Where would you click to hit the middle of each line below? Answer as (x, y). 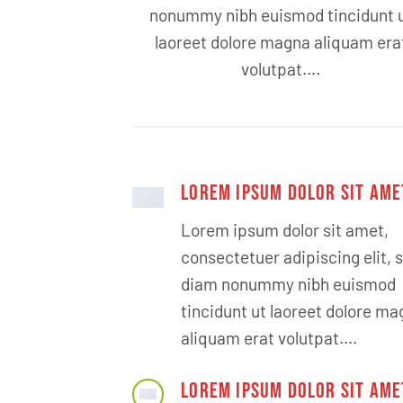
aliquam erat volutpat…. (269, 337)
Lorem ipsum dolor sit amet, (285, 229)
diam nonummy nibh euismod (289, 283)
